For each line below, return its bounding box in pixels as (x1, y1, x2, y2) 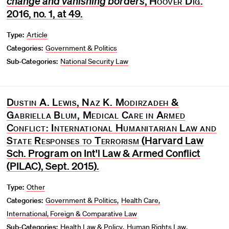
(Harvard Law (139, 133, 203, 146)
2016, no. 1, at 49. (6, 7, 83, 19)
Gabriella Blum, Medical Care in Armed (6, 108, 186, 121)
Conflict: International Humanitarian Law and (6, 121, 217, 133)
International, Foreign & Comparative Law (6, 209, 137, 218)
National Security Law (60, 56, 129, 66)
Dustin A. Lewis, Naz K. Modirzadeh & (6, 95, 179, 108)
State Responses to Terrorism (6, 133, 140, 146)
